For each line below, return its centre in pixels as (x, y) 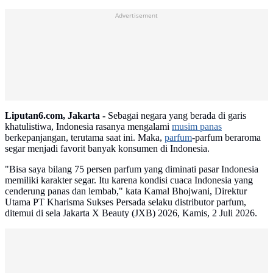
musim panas (197, 127)
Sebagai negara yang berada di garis (176, 116)
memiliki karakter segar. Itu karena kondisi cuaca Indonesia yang (129, 180)
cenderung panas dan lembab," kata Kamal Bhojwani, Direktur (126, 191)
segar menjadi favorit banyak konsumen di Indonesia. (107, 149)
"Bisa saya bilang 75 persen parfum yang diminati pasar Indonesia (132, 169)
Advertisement (136, 16)
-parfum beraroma (226, 138)
